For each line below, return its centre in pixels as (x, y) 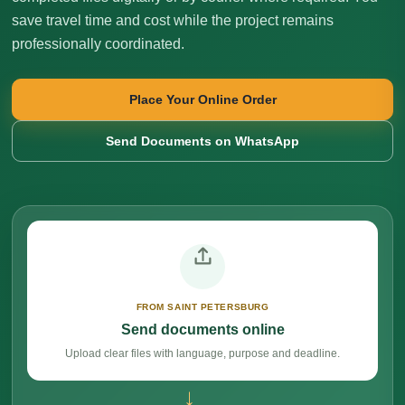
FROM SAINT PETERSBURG (202, 307)
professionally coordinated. (98, 44)
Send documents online (202, 330)
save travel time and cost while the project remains (173, 20)
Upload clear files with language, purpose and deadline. (202, 353)
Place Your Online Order (202, 99)
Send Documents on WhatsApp (202, 141)
